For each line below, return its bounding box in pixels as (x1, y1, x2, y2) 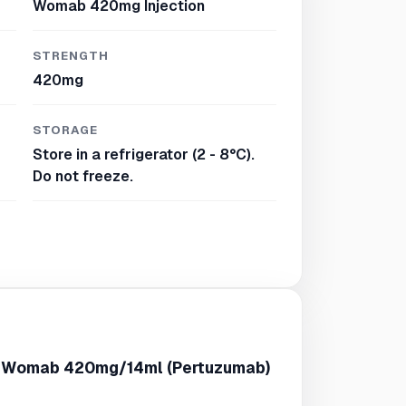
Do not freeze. (33, 167, 133, 186)
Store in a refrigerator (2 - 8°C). (33, 145, 255, 164)
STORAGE (33, 122, 99, 138)
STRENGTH (33, 48, 110, 63)
